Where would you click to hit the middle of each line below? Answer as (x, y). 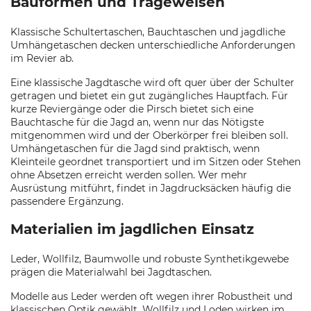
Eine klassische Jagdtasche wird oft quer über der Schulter (152, 83)
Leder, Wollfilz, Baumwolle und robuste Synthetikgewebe (150, 259)
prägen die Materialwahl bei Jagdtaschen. (111, 272)
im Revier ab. (42, 58)
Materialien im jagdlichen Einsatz (132, 229)
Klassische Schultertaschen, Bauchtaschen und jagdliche (148, 32)
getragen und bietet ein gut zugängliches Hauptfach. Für (149, 96)
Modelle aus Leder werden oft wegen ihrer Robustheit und (151, 296)
